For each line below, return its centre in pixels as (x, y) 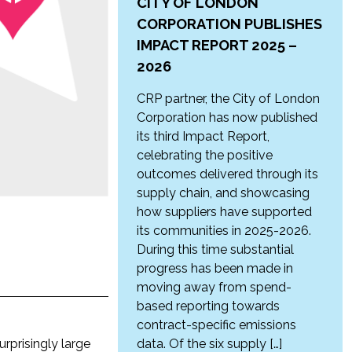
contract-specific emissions (216, 325)
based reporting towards (208, 306)
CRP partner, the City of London (228, 99)
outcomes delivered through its (227, 174)
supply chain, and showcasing (223, 193)
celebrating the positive (204, 156)
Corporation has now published (227, 118)
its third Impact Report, (203, 137)
